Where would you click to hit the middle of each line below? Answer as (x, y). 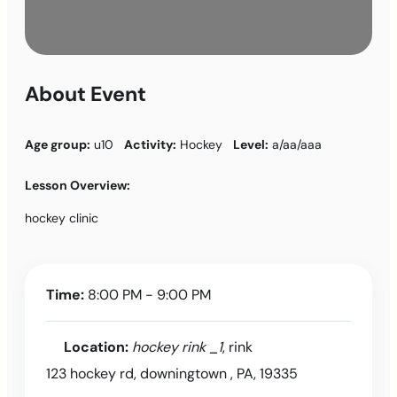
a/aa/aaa (299, 144)
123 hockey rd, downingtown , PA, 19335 (172, 373)
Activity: (150, 144)
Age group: (58, 144)
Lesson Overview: (78, 185)
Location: (96, 346)
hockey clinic (63, 218)
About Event (86, 93)
